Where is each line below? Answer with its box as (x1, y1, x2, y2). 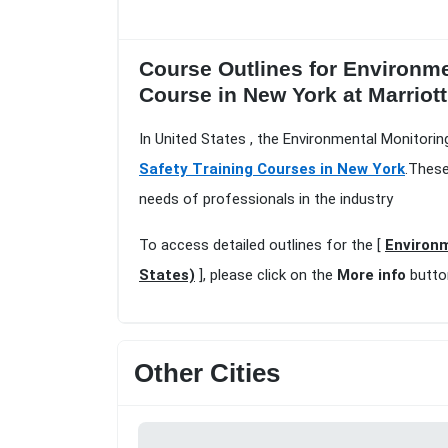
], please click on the (195, 266, 337, 285)
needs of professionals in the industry (139, 190, 393, 209)
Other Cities (134, 358, 280, 389)
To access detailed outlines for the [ (139, 236, 385, 255)
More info (337, 266, 406, 285)
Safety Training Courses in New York (139, 160, 405, 179)
